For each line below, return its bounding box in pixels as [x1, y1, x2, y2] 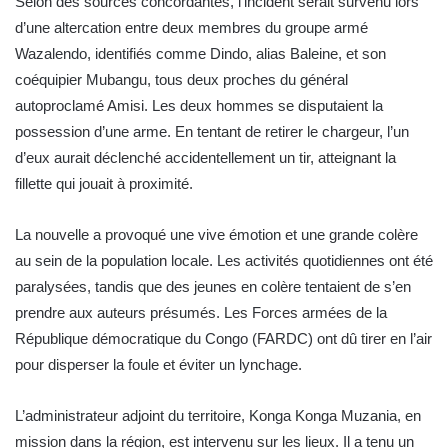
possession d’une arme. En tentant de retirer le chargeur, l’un [15, 122, 409, 140]
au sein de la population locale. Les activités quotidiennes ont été [15, 251, 433, 269]
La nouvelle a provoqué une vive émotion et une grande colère [15, 225, 418, 243]
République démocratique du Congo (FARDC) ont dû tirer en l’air [15, 329, 432, 347]
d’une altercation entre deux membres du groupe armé [15, 18, 368, 36]
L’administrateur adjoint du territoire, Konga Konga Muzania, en [15, 406, 421, 424]
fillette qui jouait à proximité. [15, 174, 197, 192]
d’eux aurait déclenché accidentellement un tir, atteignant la [15, 148, 396, 166]
